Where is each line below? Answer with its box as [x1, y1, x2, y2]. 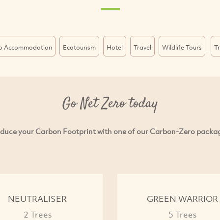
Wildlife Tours [162, 43, 202, 52]
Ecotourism [62, 43, 96, 52]
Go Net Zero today [62, 94, 158, 114]
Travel [133, 43, 151, 52]
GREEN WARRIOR [147, 192, 219, 204]
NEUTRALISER [8, 192, 67, 204]
